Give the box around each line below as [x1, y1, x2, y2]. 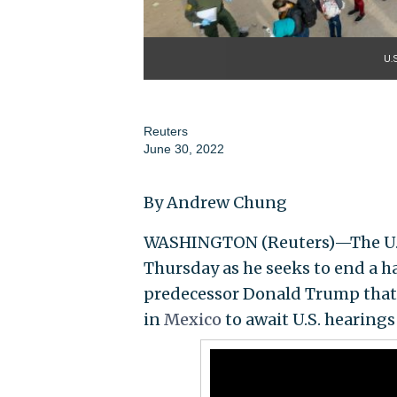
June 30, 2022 [143, 141, 224, 156]
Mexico [160, 308, 225, 330]
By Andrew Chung [143, 191, 287, 213]
